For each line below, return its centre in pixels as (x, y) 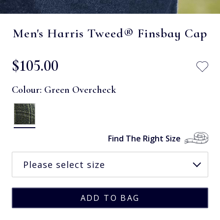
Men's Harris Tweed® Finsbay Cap (110, 33)
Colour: (28, 90)
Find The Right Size (144, 138)
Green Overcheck (80, 90)
